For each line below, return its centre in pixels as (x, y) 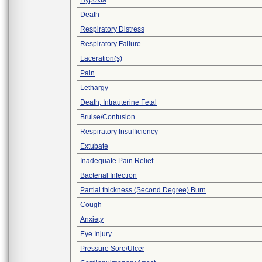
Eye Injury (96, 234)
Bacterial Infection (108, 175)
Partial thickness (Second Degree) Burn (143, 190)
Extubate (94, 146)
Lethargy (94, 88)
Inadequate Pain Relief (117, 161)
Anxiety (92, 219)
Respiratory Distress (112, 29)
